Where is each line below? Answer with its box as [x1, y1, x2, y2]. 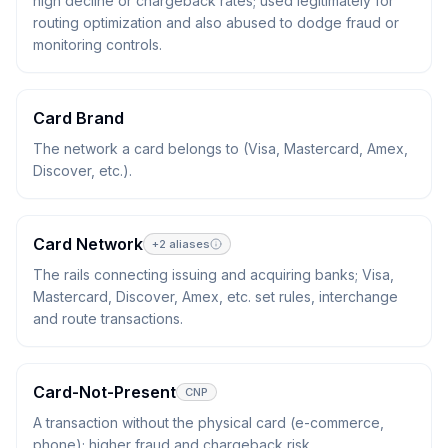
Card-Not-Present [33, 382, 176, 402]
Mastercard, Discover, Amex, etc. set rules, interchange [33, 288, 398, 305]
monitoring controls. [33, 36, 162, 53]
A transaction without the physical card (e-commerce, [33, 414, 384, 431]
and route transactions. [33, 310, 183, 327]
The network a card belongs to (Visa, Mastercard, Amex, [33, 140, 408, 157]
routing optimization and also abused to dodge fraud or [33, 14, 399, 31]
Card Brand [33, 108, 124, 128]
